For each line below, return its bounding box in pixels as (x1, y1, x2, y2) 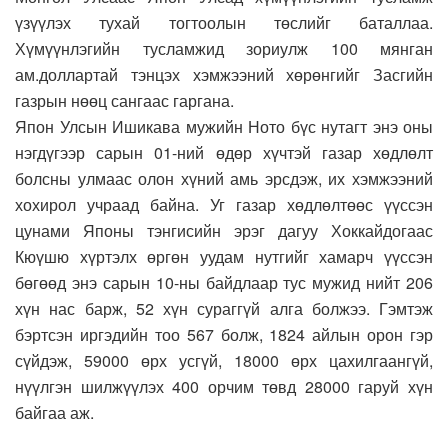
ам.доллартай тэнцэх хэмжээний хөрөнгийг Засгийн (15, 62, 433, 86)
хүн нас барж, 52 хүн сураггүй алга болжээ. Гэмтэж (15, 296, 433, 320)
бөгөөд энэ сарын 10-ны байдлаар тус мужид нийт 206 (15, 270, 433, 294)
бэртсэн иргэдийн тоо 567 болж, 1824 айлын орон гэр (15, 322, 433, 346)
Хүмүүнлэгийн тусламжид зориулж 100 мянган (15, 36, 433, 60)
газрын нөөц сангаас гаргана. (15, 88, 234, 112)
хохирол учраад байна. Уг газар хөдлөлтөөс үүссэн (15, 192, 433, 216)
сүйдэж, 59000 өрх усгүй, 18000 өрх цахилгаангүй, (15, 348, 433, 372)
